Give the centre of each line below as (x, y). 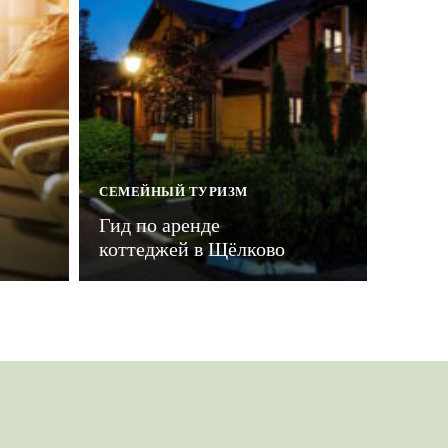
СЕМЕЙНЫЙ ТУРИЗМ (173, 191)
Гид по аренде (159, 225)
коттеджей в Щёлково (192, 249)
